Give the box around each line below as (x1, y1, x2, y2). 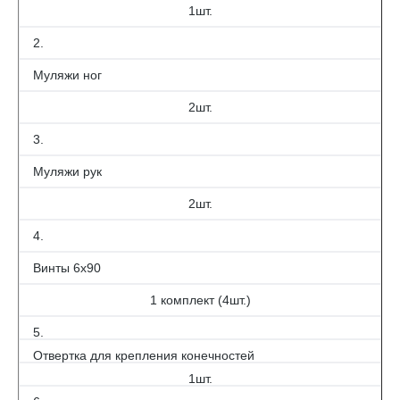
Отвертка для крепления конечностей (33, 348, 254, 362)
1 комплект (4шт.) (149, 293, 251, 307)
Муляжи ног (33, 68, 102, 82)
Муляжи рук (33, 164, 102, 179)
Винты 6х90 (33, 261, 101, 275)
